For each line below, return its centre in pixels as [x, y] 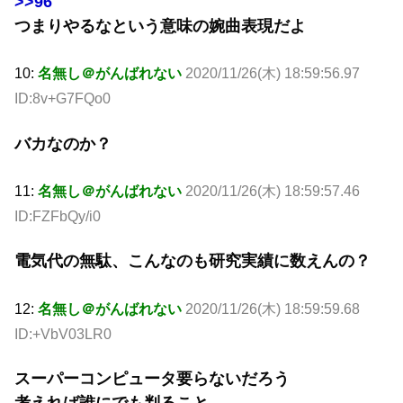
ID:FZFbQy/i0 [58, 217]
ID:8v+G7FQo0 [63, 99]
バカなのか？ [63, 143]
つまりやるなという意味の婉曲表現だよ [160, 27]
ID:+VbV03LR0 [63, 334]
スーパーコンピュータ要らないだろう [152, 379]
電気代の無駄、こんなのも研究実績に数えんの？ [193, 261]
